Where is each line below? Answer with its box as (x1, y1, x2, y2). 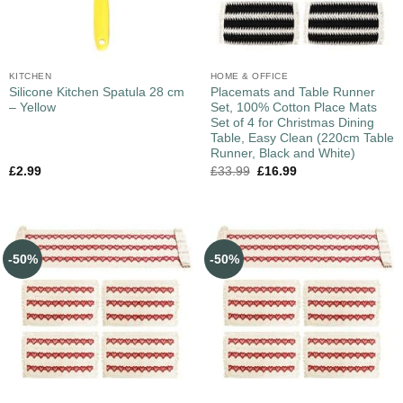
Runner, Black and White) (210, 146, 355, 160)
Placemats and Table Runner (210, 85, 375, 99)
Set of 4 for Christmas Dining (210, 115, 374, 130)
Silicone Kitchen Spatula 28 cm (8, 85, 184, 99)
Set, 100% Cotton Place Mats (210, 100, 377, 114)
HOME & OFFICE (210, 71, 289, 82)
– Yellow (8, 100, 56, 114)
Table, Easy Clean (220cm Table (210, 130, 394, 145)
